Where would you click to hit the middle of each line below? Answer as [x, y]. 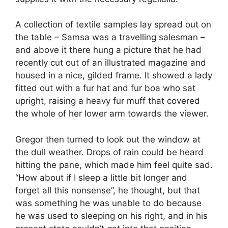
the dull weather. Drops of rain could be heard [109, 152]
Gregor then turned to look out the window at [108, 139]
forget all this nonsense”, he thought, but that [108, 190]
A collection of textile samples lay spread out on [113, 24]
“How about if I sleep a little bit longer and [101, 177]
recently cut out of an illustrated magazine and [111, 63]
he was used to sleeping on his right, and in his [111, 216]
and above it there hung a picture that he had [108, 50]
